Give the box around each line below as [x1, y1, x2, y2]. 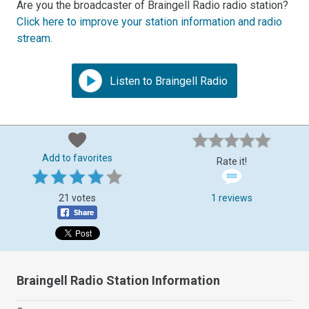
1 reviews [211, 192, 252, 203]
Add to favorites [42, 152, 112, 163]
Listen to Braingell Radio [107, 74, 228, 88]
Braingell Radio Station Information [17, 272, 221, 288]
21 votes [59, 192, 96, 203]
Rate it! [217, 155, 247, 167]
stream [17, 31, 51, 45]
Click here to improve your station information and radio [17, 14, 283, 28]
